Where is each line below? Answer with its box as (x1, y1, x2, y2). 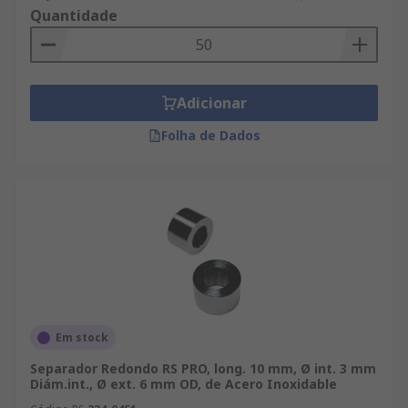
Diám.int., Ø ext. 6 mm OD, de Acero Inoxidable (30, 375, 337, 393)
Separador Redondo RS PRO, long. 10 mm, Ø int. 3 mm (30, 360, 376, 377)
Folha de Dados (160, 127, 260, 144)
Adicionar (176, 93, 247, 113)
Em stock (56, 330, 108, 345)
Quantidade (30, 5, 117, 25)
